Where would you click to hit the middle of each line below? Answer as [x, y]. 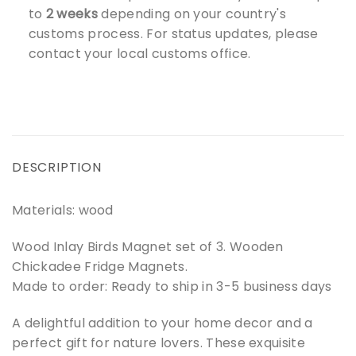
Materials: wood [63, 211]
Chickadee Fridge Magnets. [100, 267]
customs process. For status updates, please [173, 33]
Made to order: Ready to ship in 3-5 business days [172, 287]
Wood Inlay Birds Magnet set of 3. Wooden [148, 247]
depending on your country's [192, 14]
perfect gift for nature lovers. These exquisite [159, 342]
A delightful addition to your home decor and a [163, 323]
